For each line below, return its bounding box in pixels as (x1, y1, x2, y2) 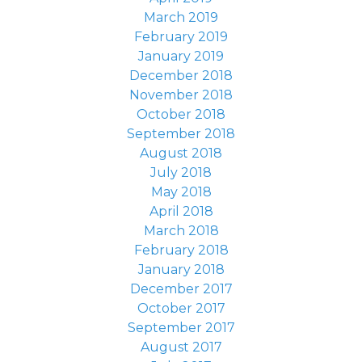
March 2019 (144, 10, 218, 25)
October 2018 (137, 107, 225, 122)
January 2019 (138, 48, 224, 64)
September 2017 (127, 320, 235, 335)
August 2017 (140, 339, 222, 355)
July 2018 (150, 165, 212, 180)
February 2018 (133, 242, 229, 258)
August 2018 (140, 145, 222, 161)
